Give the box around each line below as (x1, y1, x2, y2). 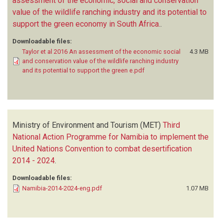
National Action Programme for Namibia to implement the (12, 132, 209, 142)
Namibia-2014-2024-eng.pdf (22, 184, 102, 192)
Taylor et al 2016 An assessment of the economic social (22, 47, 181, 55)
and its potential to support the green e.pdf (22, 66, 145, 74)
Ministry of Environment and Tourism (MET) (12, 120, 161, 130)
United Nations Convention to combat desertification (12, 144, 192, 153)
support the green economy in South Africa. (12, 19, 160, 29)
